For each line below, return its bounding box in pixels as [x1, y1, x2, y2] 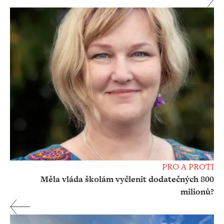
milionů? [180, 185, 214, 198]
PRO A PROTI [162, 160, 214, 173]
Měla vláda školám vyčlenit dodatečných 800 [40, 173, 214, 185]
